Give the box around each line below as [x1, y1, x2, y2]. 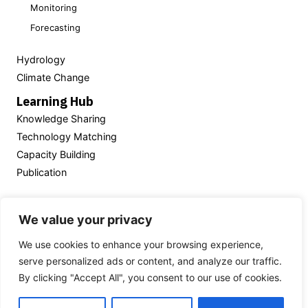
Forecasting [30, 21, 80, 33]
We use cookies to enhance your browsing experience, [19, 239, 263, 250]
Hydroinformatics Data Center [55, 269, 167, 280]
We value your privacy [19, 212, 153, 227]
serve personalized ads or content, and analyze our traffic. [19, 255, 282, 267]
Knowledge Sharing [16, 112, 106, 124]
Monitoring [30, 1, 77, 13]
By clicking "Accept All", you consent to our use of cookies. [19, 272, 282, 283]
